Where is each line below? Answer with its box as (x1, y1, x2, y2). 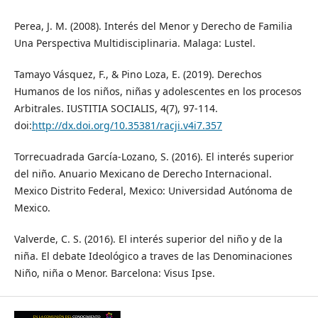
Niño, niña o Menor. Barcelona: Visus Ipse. (13, 266, 215, 280)
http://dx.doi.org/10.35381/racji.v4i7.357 (31, 119, 222, 133)
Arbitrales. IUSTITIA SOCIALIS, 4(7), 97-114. (13, 102, 218, 116)
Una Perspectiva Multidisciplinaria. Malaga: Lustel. (13, 36, 256, 50)
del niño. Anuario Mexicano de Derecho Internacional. (13, 167, 272, 181)
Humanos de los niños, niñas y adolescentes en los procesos (13, 84, 302, 99)
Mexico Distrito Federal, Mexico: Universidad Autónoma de (13, 184, 292, 198)
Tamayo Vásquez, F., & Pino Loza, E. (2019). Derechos (13, 67, 262, 82)
